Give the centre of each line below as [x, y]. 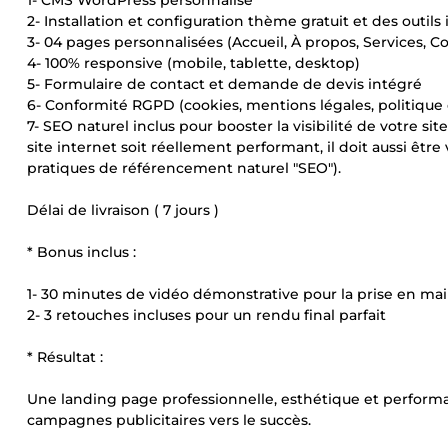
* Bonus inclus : [81, 252]
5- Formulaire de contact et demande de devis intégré [224, 84]
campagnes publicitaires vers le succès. [169, 420]
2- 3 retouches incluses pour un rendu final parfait [206, 315]
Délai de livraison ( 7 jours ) [123, 210]
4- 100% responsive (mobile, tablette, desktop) [193, 63]
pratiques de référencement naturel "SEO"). [184, 168]
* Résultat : [65, 357]
